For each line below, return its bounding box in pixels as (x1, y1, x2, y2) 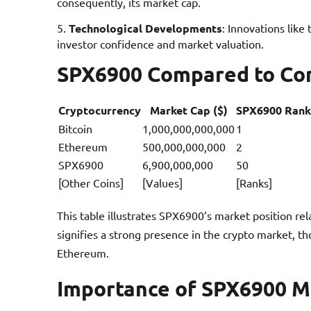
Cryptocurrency (58, 102, 141, 117)
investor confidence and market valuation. (57, 36, 264, 51)
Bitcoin (58, 121, 92, 135)
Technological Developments (69, 20, 222, 35)
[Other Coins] (58, 175, 124, 190)
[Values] (142, 175, 183, 190)
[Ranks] (236, 175, 272, 190)
